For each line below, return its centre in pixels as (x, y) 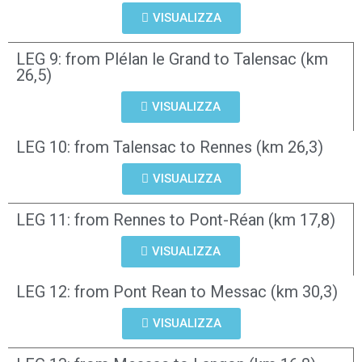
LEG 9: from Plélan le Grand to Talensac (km (172, 59)
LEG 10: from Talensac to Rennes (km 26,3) (170, 147)
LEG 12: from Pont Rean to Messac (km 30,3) (177, 292)
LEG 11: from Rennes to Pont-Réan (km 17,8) (176, 220)
